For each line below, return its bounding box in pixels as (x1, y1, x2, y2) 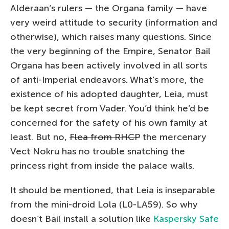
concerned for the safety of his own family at (10, 117, 208, 128)
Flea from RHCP (70, 131, 140, 143)
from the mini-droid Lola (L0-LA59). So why (10, 198, 198, 210)
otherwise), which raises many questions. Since (10, 31, 212, 42)
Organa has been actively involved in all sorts (10, 59, 207, 71)
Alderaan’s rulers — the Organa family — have (10, 2, 207, 14)
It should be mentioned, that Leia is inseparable (10, 184, 215, 196)
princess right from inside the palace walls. (10, 159, 194, 171)
